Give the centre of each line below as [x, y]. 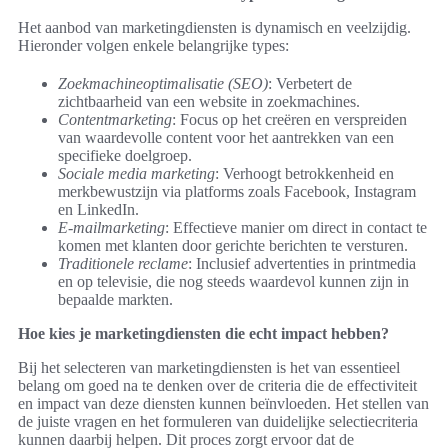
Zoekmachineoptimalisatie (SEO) [163, 84]
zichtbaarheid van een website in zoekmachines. [209, 102]
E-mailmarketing [111, 228]
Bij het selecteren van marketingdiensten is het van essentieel [209, 368]
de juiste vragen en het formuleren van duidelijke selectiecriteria [218, 422]
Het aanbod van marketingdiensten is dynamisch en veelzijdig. [214, 28]
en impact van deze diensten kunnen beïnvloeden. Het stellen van [223, 404]
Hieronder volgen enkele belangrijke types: [153, 46]
